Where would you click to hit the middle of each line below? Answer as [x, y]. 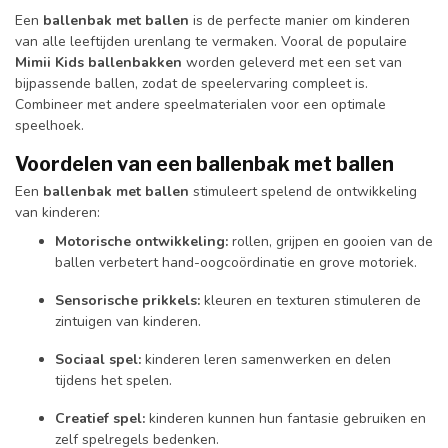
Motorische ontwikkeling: [141, 242]
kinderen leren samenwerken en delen [266, 359]
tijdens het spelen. [113, 380]
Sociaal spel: [98, 359]
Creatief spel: [100, 418]
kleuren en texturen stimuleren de [310, 301]
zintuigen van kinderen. [128, 322]
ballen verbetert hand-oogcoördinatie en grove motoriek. [236, 263]
